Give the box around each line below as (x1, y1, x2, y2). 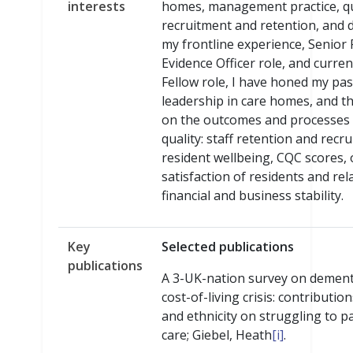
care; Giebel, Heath (162, 326, 272, 344)
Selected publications (162, 238, 294, 256)
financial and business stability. (162, 187, 344, 205)
